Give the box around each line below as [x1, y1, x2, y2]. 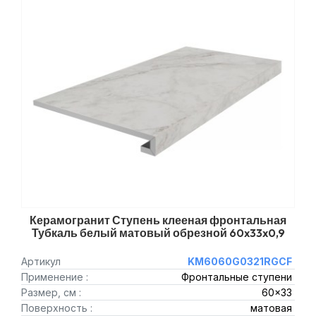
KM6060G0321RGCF [187, 255, 292, 267]
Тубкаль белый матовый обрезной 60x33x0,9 [31, 226, 285, 240]
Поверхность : [21, 302, 92, 314]
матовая [250, 302, 292, 314]
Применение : [21, 271, 88, 283]
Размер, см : [21, 286, 81, 298]
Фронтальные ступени [181, 271, 292, 283]
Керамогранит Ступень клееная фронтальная [30, 213, 286, 227]
